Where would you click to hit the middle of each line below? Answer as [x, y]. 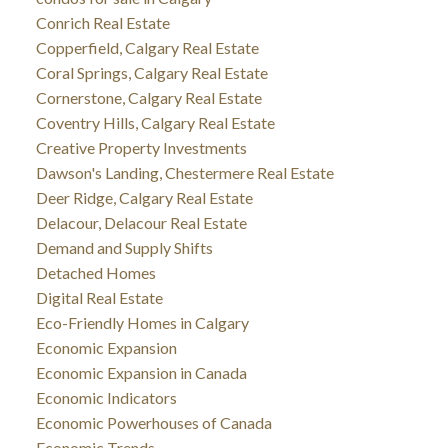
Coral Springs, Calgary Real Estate [151, 72]
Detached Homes [95, 272]
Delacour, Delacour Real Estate [141, 222]
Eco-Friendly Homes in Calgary [142, 322]
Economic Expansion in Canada [141, 372]
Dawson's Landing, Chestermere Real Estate [184, 172]
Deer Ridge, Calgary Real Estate [144, 197]
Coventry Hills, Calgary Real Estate [155, 122]
